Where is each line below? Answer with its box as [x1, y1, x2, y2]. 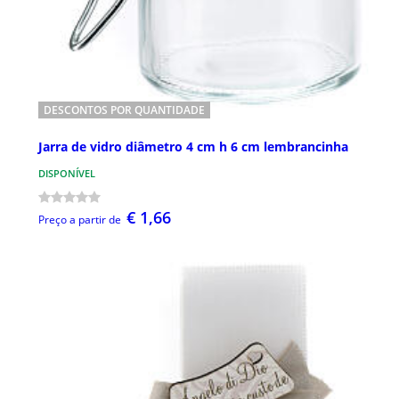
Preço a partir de [38, 211, 121, 227]
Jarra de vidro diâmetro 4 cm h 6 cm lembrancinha [38, 137, 348, 155]
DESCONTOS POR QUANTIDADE [44, 102, 205, 118]
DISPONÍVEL [38, 166, 95, 180]
